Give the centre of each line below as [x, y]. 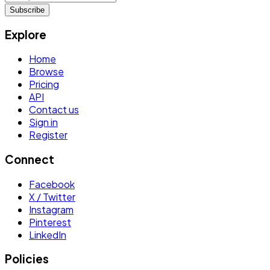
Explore [26, 34]
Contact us [54, 110]
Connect [30, 159]
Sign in [43, 122]
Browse [46, 72]
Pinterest [50, 222]
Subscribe [27, 10]
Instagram [51, 209]
